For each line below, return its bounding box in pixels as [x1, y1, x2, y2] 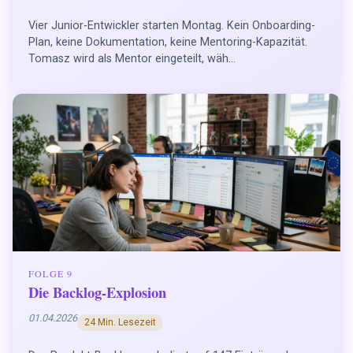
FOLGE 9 [28, 267, 73, 281]
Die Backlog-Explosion [28, 281, 166, 303]
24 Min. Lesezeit [84, 317, 156, 329]
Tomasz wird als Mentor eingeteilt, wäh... [28, 51, 236, 65]
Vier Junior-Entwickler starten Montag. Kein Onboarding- [28, 18, 315, 32]
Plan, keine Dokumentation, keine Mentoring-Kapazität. [28, 35, 307, 49]
